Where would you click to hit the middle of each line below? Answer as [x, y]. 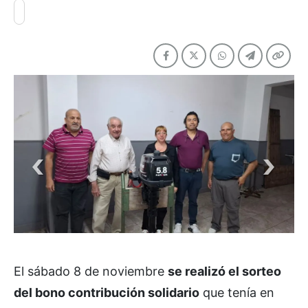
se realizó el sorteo [224, 271]
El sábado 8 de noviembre [91, 271]
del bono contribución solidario [107, 292]
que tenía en [237, 292]
